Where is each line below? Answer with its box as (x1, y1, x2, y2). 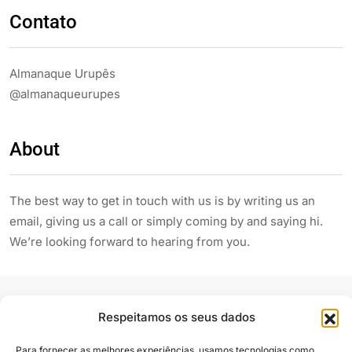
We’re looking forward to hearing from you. (9, 233, 250, 249)
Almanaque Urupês (9, 65, 115, 81)
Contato (9, 10, 77, 33)
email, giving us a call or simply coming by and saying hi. (9, 213, 323, 229)
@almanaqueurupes (9, 86, 120, 101)
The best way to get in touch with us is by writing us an (9, 192, 315, 208)
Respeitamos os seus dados (98, 310, 255, 324)
